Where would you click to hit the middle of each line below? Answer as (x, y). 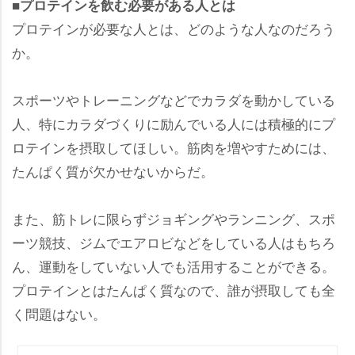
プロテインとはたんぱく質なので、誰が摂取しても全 (174, 289)
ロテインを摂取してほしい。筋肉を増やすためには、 (174, 147)
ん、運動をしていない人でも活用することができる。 (174, 265)
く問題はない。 (59, 313)
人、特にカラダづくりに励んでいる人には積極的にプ (174, 123)
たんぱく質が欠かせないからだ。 (113, 170)
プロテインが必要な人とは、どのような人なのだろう (174, 28)
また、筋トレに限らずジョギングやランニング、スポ (174, 218)
